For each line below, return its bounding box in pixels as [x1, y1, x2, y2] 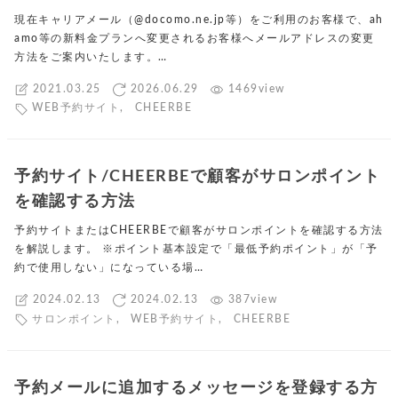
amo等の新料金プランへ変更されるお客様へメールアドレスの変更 [14, 33, 375, 44]
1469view [227, 84, 285, 95]
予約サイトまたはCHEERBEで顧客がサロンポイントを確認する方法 [14, 225, 384, 236]
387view [227, 294, 277, 306]
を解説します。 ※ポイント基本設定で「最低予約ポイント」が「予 [14, 243, 378, 255]
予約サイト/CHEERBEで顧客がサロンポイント [14, 169, 380, 185]
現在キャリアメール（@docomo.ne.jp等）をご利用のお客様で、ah [14, 14, 384, 26]
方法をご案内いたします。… [14, 52, 168, 63]
